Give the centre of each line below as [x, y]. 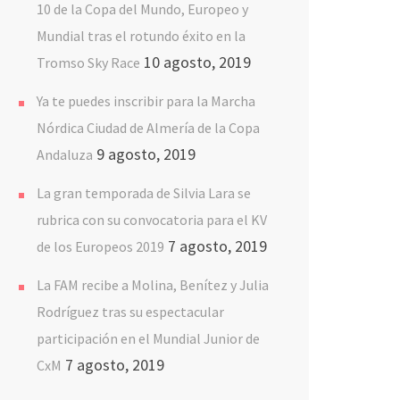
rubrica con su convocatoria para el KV [152, 220]
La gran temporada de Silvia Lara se [144, 193]
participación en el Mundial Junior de [148, 338]
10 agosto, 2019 [197, 62]
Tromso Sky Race [88, 62]
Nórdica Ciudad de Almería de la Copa [148, 128]
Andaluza [65, 154]
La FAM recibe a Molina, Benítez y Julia [153, 285]
